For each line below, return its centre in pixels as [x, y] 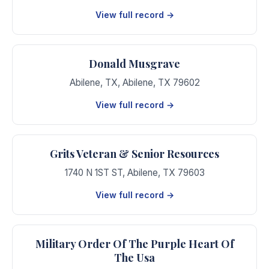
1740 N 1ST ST [93, 173]
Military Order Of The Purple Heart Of [134, 244]
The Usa [134, 258]
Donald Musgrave [134, 64]
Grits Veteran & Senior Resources [134, 154]
